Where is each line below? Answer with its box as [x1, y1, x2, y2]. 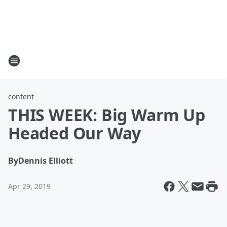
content [8, 92, 34, 101]
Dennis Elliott [18, 155, 73, 166]
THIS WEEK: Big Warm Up [8, 104, 205, 126]
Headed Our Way [8, 122, 141, 144]
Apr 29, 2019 [8, 181, 51, 191]
